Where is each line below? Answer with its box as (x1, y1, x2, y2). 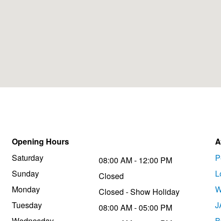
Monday (12, 184, 40, 195)
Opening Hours (12, 136, 69, 147)
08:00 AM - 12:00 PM (99, 154, 172, 166)
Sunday (12, 168, 39, 180)
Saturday (12, 152, 43, 164)
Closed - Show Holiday (99, 186, 180, 198)
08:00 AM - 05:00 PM (99, 202, 172, 214)
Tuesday (12, 199, 42, 211)
